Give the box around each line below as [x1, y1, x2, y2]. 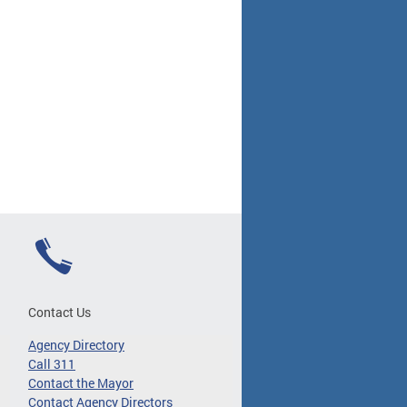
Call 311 [28, 354, 75, 372]
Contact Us [28, 303, 91, 321]
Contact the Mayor [28, 373, 134, 392]
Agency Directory [28, 335, 124, 353]
